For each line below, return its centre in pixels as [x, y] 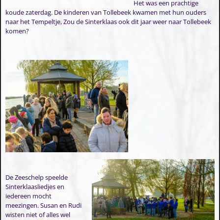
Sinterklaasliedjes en [35, 187]
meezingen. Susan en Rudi [43, 206]
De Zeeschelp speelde [36, 178]
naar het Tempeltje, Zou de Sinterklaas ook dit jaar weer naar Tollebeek [108, 22]
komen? [17, 31]
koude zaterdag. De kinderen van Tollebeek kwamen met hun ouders [106, 13]
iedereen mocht [28, 196]
